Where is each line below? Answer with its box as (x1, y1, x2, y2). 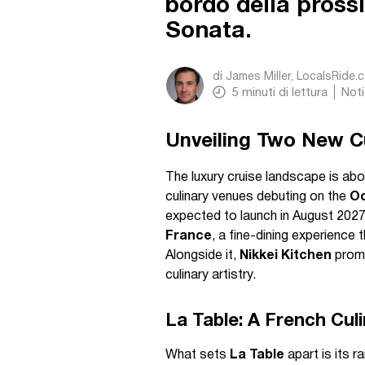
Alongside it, (165, 250, 240, 262)
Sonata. (165, 21, 252, 42)
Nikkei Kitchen (240, 250, 332, 262)
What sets (165, 350, 230, 361)
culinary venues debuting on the (165, 191, 350, 203)
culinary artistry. (165, 270, 256, 281)
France (165, 231, 212, 242)
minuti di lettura (242, 87, 328, 99)
